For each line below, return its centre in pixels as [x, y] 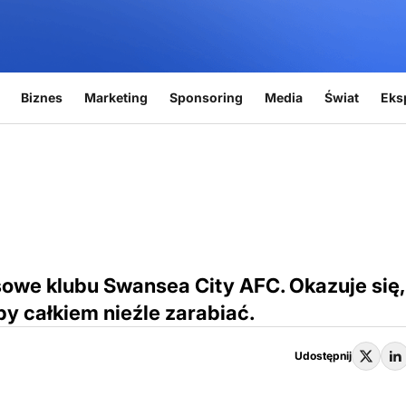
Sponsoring [206, 97]
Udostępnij [323, 356]
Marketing [116, 97]
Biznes [41, 97]
